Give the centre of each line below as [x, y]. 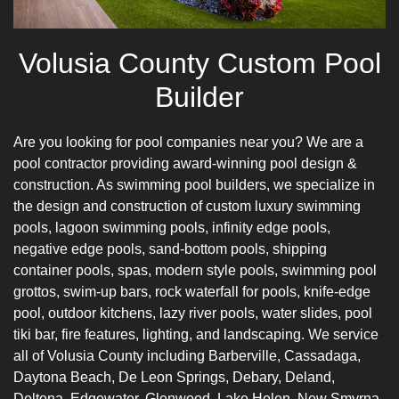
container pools [62, 270]
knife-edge [337, 291]
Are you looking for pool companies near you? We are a [188, 142]
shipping [300, 248]
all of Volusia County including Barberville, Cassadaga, [187, 355]
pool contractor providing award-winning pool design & [185, 163]
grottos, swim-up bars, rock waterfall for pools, [159, 291]
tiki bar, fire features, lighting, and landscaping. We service [196, 334]
